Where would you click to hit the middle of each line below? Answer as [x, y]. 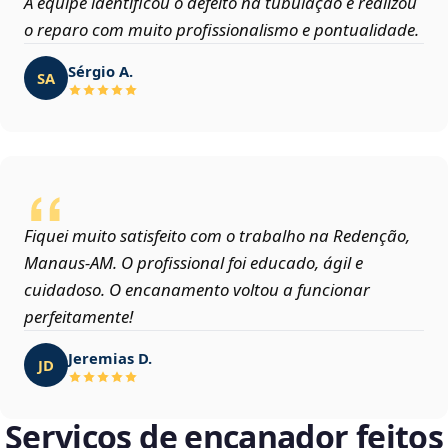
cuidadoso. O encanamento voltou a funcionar [197, 290]
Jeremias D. [110, 357]
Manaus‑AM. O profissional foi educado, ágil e [193, 263]
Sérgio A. [100, 70]
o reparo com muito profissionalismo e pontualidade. [221, 30]
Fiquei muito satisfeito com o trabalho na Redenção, [217, 236]
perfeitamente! [78, 317]
